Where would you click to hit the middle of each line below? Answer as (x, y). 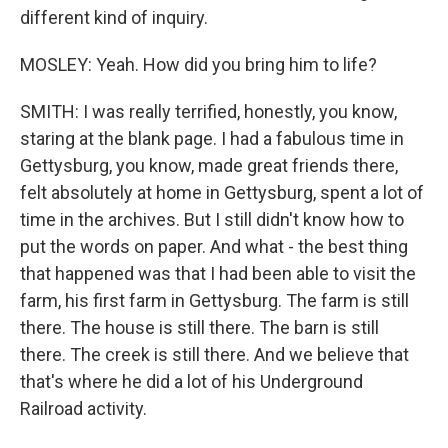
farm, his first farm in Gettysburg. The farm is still (214, 300)
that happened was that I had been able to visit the (218, 273)
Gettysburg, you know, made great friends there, (209, 165)
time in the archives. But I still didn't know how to (212, 219)
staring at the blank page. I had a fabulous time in (212, 138)
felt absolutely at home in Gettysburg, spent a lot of (222, 192)
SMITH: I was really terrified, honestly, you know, (208, 111)
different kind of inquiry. (114, 17)
